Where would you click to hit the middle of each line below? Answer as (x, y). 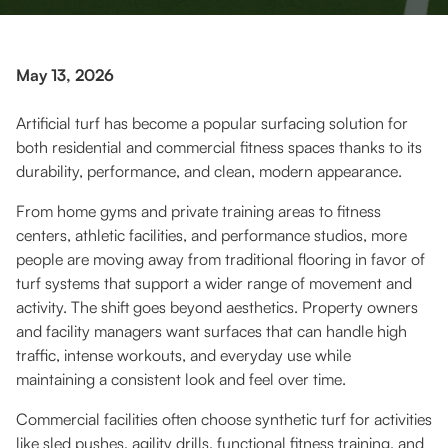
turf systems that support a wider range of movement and (214, 283)
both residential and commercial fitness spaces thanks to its (219, 147)
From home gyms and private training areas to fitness (198, 211)
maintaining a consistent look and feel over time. (181, 379)
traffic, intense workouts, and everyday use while (183, 355)
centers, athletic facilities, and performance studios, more (211, 235)
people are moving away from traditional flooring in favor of (220, 259)
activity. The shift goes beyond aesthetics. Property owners (217, 307)
